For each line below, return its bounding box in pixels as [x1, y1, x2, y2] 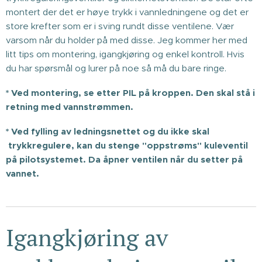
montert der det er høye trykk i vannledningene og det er [6, 6, 249, 18]
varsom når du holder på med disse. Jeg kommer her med [6, 34, 247, 46]
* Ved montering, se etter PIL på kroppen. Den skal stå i [6, 87, 255, 98]
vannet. [6, 167, 42, 179]
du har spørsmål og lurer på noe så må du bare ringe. [6, 62, 231, 74]
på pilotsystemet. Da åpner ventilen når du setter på [6, 153, 243, 165]
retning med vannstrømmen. [6, 101, 136, 112]
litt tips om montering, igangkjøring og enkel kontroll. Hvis [6, 48, 244, 60]
